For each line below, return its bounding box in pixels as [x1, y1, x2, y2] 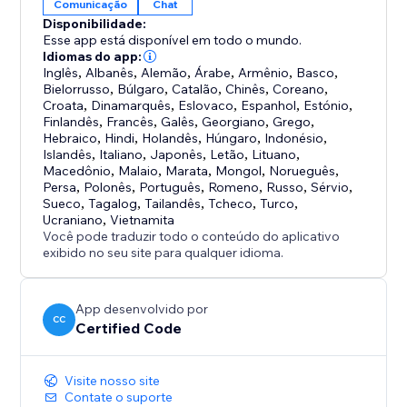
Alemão [141, 65, 188, 82]
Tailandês [144, 195, 202, 213]
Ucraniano [43, 212, 104, 229]
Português [139, 179, 202, 196]
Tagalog [88, 195, 138, 213]
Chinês [225, 81, 266, 98]
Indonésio [264, 130, 324, 147]
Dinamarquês [91, 97, 172, 114]
